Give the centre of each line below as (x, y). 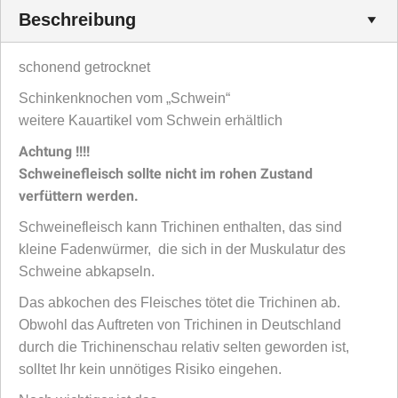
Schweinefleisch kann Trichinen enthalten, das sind (180, 227)
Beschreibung (77, 20)
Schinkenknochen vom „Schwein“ (124, 99)
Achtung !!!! (54, 152)
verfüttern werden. (79, 196)
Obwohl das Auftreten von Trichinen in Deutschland (180, 325)
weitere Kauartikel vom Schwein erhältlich (151, 121)
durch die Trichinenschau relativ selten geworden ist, (184, 347)
